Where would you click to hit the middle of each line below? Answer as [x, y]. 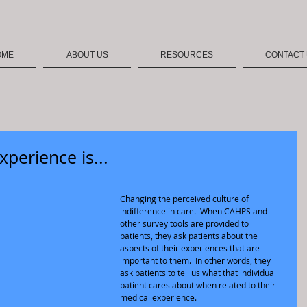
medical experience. [158, 297]
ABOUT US [87, 55]
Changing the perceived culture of [185, 199]
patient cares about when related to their [199, 285]
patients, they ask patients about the [190, 236]
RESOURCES [187, 55]
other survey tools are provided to [185, 223]
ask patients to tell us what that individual [199, 273]
